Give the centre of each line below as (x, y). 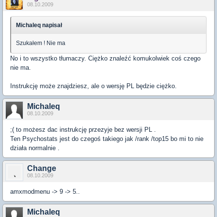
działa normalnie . (35, 148)
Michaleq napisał (39, 25)
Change (42, 168)
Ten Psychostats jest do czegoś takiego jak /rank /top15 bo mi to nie (107, 139)
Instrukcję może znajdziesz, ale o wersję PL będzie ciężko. (93, 86)
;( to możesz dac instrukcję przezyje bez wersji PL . (83, 130)
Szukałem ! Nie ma (41, 43)
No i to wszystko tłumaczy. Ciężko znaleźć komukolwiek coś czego (105, 58)
